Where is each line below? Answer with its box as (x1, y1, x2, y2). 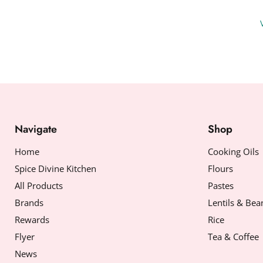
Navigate (15, 121, 57, 137)
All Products (15, 179, 63, 191)
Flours (207, 162, 233, 174)
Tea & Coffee (207, 230, 259, 242)
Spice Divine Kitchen (15, 162, 96, 174)
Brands (15, 196, 43, 208)
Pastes (207, 179, 234, 191)
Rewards (15, 213, 49, 225)
